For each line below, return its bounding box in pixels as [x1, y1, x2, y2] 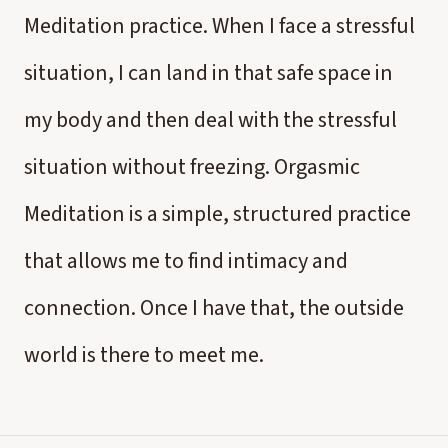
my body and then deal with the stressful [24, 104, 397, 136]
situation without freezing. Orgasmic [24, 151, 360, 183]
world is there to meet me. [24, 339, 264, 371]
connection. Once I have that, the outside [24, 292, 404, 324]
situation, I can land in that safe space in [24, 57, 393, 89]
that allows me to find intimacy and [24, 245, 348, 277]
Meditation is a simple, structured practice [24, 198, 411, 230]
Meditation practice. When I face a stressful [24, 10, 415, 42]
